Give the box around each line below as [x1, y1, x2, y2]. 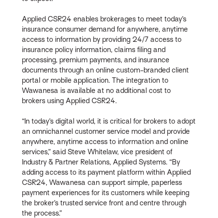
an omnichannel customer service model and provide [22, 127, 190, 135]
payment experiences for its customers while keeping [22, 188, 190, 197]
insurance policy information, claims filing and [22, 45, 166, 54]
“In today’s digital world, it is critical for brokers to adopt [22, 117, 196, 125]
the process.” [22, 209, 62, 217]
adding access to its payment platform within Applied [22, 168, 191, 176]
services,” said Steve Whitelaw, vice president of [22, 147, 173, 156]
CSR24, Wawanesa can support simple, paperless [22, 178, 182, 186]
